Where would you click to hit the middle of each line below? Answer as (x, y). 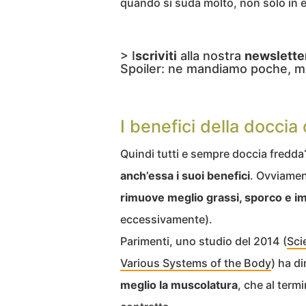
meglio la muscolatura (179, 284)
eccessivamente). (166, 219)
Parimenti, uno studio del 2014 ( (204, 241)
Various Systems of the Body (196, 263)
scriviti (156, 55)
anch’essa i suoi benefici (185, 175)
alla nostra (211, 55)
